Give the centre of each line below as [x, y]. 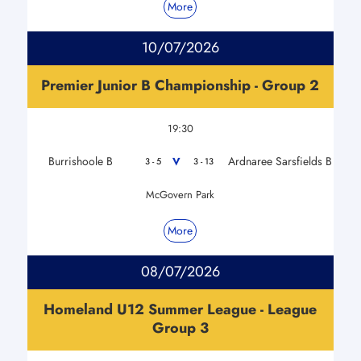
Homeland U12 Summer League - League [180, 309]
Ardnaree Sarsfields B [280, 161]
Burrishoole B [81, 161]
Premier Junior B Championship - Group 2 [180, 85]
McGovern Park [180, 194]
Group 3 [180, 328]
